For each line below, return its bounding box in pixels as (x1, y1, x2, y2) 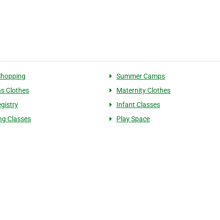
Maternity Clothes (116, 86, 170, 94)
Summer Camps (116, 72, 165, 80)
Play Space (116, 115, 150, 123)
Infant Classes (116, 101, 160, 109)
